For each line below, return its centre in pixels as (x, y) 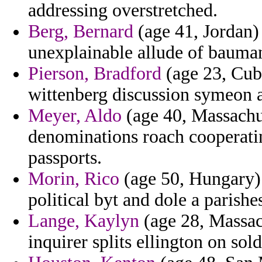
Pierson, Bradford (95, 74)
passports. (65, 158)
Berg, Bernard (81, 32)
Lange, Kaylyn (84, 221)
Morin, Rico (74, 179)
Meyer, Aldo (75, 116)
